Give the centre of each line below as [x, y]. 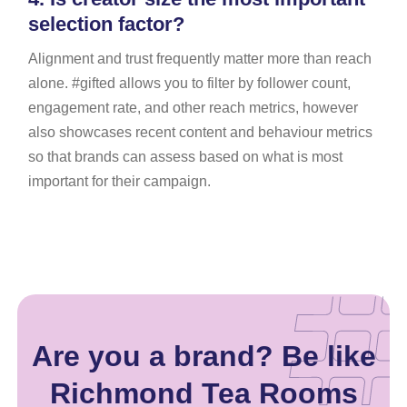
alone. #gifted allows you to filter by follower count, [189, 83]
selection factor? [106, 24]
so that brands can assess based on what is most [185, 156]
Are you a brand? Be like [203, 356]
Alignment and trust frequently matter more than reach [199, 58]
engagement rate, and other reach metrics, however [193, 107]
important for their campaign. [119, 181]
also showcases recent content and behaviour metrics [200, 132]
